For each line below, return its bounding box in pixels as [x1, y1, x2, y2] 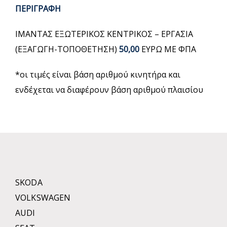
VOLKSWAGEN [15, 192, 71, 203]
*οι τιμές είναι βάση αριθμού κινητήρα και [15, 69, 180, 80]
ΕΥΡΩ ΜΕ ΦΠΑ [139, 44, 196, 55]
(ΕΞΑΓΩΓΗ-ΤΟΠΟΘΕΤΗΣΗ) [15, 44, 119, 55]
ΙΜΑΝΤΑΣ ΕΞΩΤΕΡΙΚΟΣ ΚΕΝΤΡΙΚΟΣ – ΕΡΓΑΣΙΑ [15, 28, 193, 40]
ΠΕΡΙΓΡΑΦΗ [15, 3, 61, 14]
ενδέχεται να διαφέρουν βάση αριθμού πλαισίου [15, 84, 203, 95]
